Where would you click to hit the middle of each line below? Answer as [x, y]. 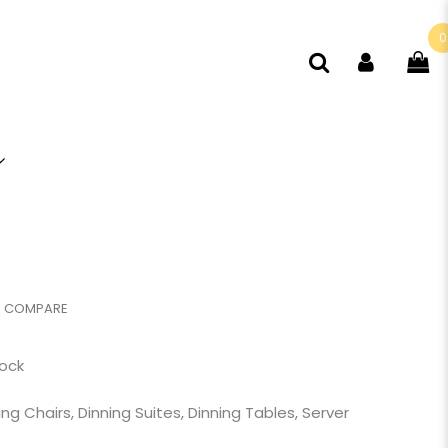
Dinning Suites [129, 412]
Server [325, 412]
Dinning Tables [241, 412]
